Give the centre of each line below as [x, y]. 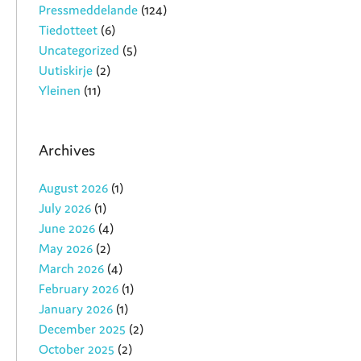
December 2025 [83, 328]
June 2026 [67, 228]
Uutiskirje [66, 71]
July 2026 [65, 207]
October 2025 [77, 349]
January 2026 [76, 308]
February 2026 [79, 288]
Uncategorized [79, 50]
